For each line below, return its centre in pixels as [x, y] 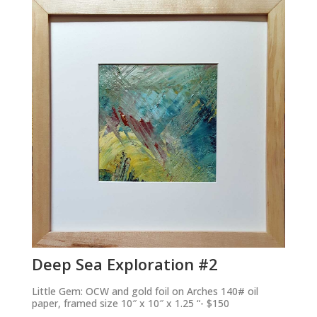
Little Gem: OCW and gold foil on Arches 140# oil [145, 292]
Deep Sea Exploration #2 [125, 264]
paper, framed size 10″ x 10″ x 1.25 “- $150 [130, 304]
